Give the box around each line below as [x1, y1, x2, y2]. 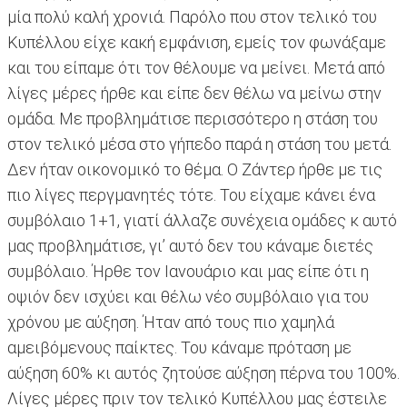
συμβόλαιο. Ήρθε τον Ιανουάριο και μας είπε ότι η [7, 262, 369, 282]
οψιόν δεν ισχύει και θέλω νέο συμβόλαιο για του [7, 287, 369, 307]
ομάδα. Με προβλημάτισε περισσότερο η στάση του [7, 109, 378, 129]
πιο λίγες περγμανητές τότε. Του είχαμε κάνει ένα [7, 185, 375, 205]
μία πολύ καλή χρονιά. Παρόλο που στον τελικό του [7, 7, 377, 27]
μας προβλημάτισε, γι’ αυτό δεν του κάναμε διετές [7, 236, 373, 256]
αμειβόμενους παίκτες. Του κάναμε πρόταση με [7, 338, 352, 358]
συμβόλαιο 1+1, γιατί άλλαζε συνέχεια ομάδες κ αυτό [7, 211, 397, 231]
